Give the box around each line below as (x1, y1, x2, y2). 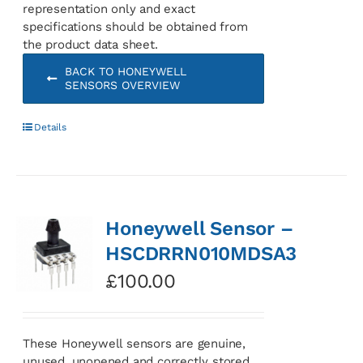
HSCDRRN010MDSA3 (105, 241, 297, 265)
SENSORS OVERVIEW (64, 78, 180, 92)
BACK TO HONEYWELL (64, 64, 186, 78)
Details (34, 121, 66, 133)
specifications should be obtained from (23, 19, 248, 34)
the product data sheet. (23, 36, 158, 52)
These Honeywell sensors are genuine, (23, 335, 246, 351)
